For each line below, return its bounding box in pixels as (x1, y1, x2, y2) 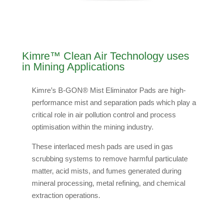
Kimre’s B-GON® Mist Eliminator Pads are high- (31, 86, 186, 94)
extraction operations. (31, 191, 100, 199)
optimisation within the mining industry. (31, 122, 153, 131)
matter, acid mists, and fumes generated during (31, 166, 181, 175)
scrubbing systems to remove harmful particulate (31, 154, 188, 163)
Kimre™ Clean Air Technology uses (22, 49, 189, 62)
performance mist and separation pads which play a (31, 98, 196, 107)
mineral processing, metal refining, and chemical (31, 178, 185, 187)
